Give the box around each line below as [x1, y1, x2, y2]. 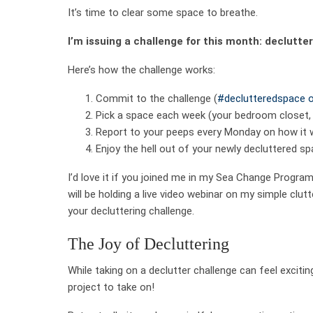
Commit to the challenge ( [96, 92, 217, 105]
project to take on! [68, 280, 154, 293]
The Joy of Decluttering [68, 234, 229, 253]
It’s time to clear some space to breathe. [68, 6, 258, 19]
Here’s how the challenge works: [68, 63, 215, 76]
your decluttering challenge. [68, 204, 194, 217]
